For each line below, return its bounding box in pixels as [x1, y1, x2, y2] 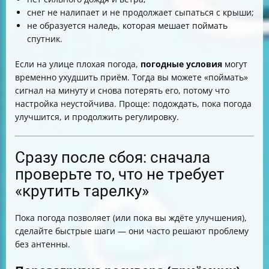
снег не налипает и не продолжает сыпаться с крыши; [27, 7, 254, 18]
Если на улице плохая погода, [15, 58, 141, 70]
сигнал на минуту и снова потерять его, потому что [15, 85, 229, 96]
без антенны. [15, 238, 70, 250]
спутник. [27, 33, 62, 44]
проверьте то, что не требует [15, 165, 225, 183]
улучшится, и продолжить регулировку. [15, 111, 179, 122]
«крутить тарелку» [15, 182, 149, 200]
